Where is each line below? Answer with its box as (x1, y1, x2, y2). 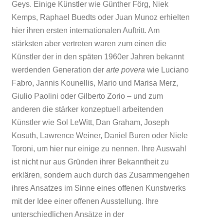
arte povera (106, 65, 145, 74)
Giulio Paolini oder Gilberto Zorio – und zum (12, 91, 163, 100)
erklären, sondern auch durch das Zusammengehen (12, 170, 190, 179)
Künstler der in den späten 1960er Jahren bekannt (12, 52, 184, 61)
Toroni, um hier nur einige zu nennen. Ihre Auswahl (12, 144, 186, 153)
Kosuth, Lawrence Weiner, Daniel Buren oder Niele (12, 131, 188, 140)
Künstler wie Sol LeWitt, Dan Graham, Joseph (12, 118, 169, 127)
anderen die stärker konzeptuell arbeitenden (12, 105, 163, 113)
